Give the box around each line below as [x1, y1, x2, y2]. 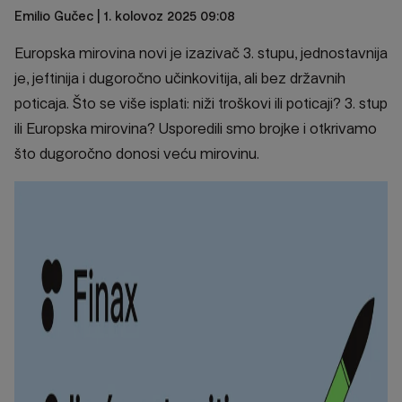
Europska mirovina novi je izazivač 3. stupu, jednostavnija [14, 45, 388, 62]
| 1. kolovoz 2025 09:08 [93, 9, 235, 23]
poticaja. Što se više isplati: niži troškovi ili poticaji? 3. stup [14, 95, 388, 112]
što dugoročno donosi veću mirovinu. [14, 145, 259, 162]
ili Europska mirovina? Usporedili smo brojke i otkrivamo [14, 120, 377, 137]
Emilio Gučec [14, 9, 93, 23]
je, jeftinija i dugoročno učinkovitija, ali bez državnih [14, 70, 345, 87]
